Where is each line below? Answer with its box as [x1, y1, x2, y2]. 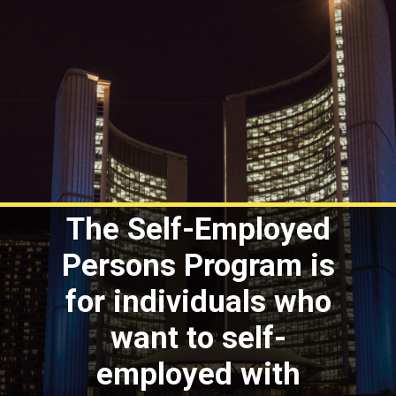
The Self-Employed [66, 211, 331, 247]
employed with [96, 356, 301, 392]
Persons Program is [62, 247, 336, 283]
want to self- [110, 320, 287, 355]
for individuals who [65, 284, 332, 319]
